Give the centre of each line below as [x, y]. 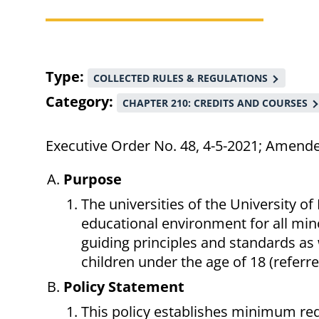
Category [77, 102]
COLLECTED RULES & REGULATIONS [181, 78]
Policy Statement [124, 287]
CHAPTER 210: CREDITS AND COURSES [215, 103]
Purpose [93, 179]
